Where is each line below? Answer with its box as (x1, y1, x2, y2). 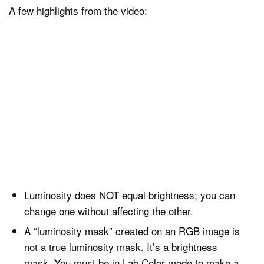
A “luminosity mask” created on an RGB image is (24, 223, 240, 238)
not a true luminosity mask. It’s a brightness (24, 239, 217, 254)
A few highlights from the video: (9, 2, 147, 18)
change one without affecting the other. (24, 203, 193, 218)
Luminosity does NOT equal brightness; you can (24, 187, 235, 202)
